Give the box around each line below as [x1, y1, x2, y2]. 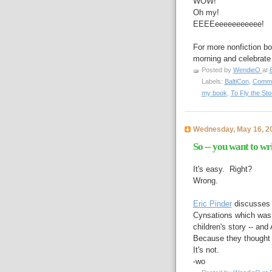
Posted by [201, 66, 233, 73]
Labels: [201, 78, 225, 85]
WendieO [233, 66, 260, 73]
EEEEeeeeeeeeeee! [192, 19, 264, 29]
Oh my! [192, 8, 219, 17]
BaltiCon [224, 78, 249, 85]
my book [201, 89, 227, 97]
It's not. [192, 245, 219, 254]
